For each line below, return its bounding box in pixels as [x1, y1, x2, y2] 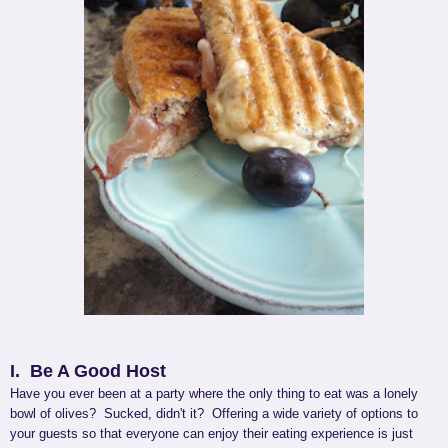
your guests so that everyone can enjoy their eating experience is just [10, 426, 413, 442]
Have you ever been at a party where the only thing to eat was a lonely [10, 386, 438, 402]
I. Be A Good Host [10, 361, 166, 382]
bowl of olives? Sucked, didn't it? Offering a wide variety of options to [10, 406, 418, 422]
